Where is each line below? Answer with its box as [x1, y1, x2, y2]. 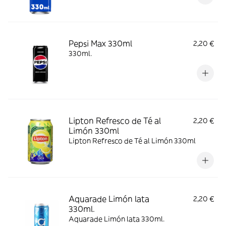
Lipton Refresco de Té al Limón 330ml [69, 136, 196, 145]
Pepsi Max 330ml [69, 38, 132, 48]
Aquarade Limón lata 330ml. [69, 214, 164, 223]
